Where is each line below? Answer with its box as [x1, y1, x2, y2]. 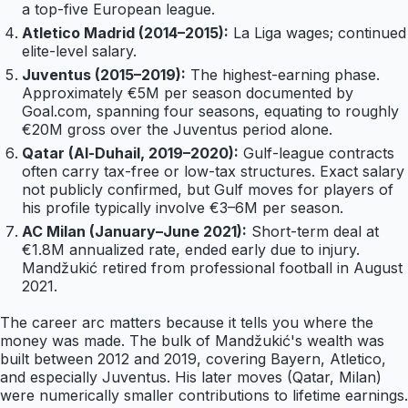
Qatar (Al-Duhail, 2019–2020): [22, 143, 239, 162]
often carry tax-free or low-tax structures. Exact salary [22, 161, 404, 180]
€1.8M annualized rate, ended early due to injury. [22, 240, 360, 259]
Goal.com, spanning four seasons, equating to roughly [22, 101, 399, 120]
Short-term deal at [251, 221, 379, 240]
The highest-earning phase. [190, 65, 380, 84]
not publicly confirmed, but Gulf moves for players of [22, 179, 393, 199]
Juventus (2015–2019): [22, 65, 186, 84]
